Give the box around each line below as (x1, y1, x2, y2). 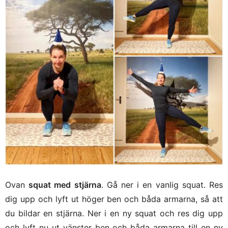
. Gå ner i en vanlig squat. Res (101, 180, 223, 190)
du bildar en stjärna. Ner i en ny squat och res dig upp (5, 208, 223, 219)
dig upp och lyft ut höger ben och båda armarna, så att (5, 194, 223, 205)
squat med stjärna (28, 180, 101, 190)
